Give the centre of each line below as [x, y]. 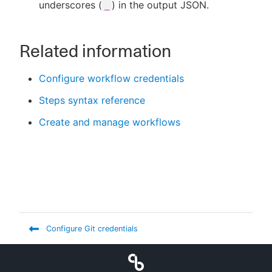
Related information [95, 51]
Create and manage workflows [110, 122]
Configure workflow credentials [111, 78]
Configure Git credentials [92, 228]
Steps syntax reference [92, 100]
